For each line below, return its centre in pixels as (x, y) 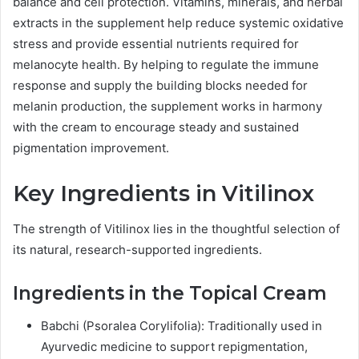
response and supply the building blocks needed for (160, 85)
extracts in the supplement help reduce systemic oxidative (178, 22)
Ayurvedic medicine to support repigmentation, (174, 346)
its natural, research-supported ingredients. (137, 250)
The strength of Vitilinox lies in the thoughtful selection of (176, 229)
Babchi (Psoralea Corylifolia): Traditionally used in (182, 325)
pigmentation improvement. (91, 147)
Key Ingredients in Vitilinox (163, 193)
